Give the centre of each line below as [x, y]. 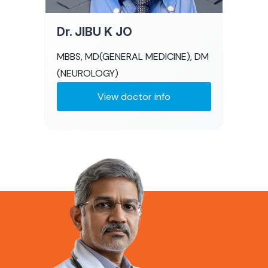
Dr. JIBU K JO [95, 31]
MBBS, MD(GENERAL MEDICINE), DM [133, 56]
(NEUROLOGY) [88, 73]
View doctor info [134, 96]
